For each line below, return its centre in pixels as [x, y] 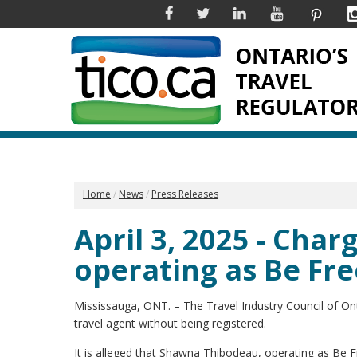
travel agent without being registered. [170, 323]
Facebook [198, 12]
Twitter [228, 12]
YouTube [306, 12]
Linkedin [267, 12]
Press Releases [185, 194]
